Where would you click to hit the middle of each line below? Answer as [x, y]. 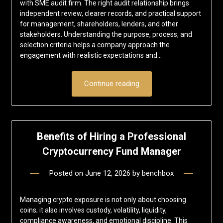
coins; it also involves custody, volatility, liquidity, [93, 210]
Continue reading [111, 84]
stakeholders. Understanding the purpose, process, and [106, 35]
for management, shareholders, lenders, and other [99, 24]
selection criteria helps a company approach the [95, 45]
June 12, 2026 [108, 173]
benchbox [158, 173]
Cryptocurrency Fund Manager [111, 151]
